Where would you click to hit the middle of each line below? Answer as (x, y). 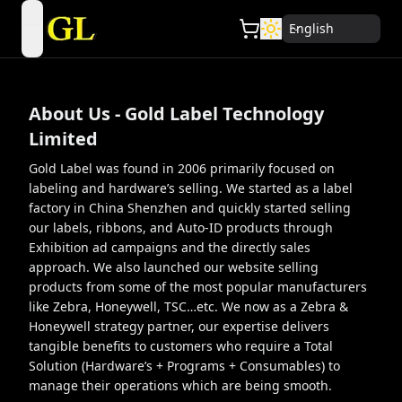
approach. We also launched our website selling (174, 267)
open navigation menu (108, 38)
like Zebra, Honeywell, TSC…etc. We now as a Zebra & (188, 306)
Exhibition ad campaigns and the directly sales (170, 247)
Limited (63, 139)
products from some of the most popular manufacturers (198, 287)
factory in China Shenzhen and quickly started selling (190, 208)
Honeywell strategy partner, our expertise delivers (179, 326)
